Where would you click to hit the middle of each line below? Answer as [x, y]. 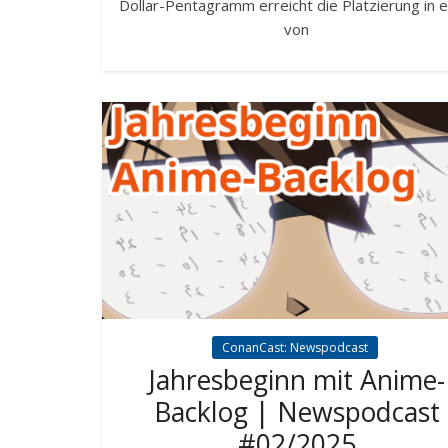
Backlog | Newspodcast [296, 411]
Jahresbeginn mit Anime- [296, 379]
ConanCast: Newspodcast [294, 347]
